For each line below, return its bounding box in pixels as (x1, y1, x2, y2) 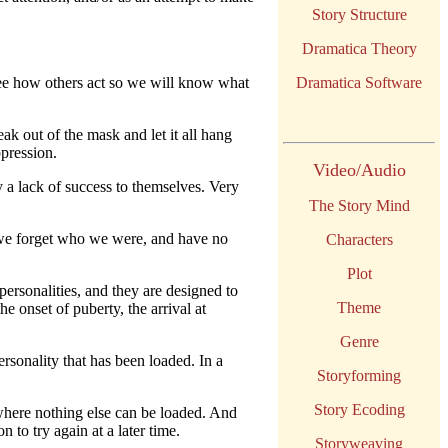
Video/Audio (312, 160, 406, 180)
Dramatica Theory (301, 40, 417, 57)
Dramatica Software (296, 74, 422, 91)
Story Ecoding (313, 401, 405, 418)
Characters (325, 231, 393, 248)
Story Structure (311, 6, 407, 23)
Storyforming (317, 367, 401, 384)
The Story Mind (308, 197, 410, 214)
